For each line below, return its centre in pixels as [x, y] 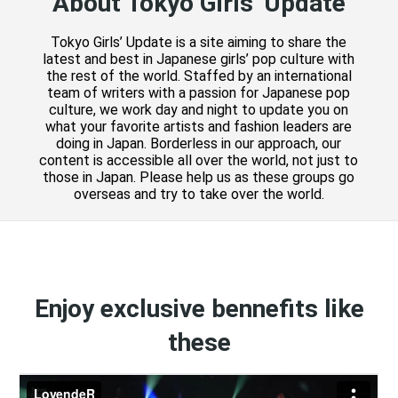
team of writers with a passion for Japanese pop [199, 93]
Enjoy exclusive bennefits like [199, 309]
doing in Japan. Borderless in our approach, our [199, 144]
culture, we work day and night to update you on [199, 110]
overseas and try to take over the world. [199, 195]
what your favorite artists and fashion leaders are [199, 127]
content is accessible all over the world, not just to [199, 161]
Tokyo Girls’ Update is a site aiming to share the [199, 43]
